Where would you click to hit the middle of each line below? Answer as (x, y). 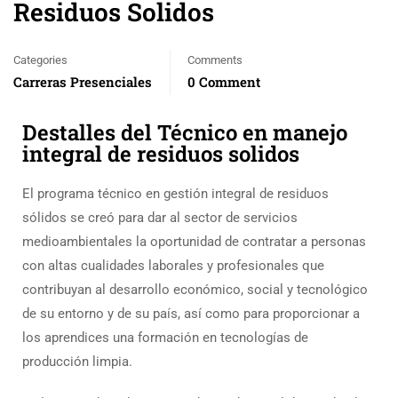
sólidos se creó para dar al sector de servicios (160, 218)
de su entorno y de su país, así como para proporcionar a (191, 314)
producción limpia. (77, 362)
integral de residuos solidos (161, 154)
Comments (215, 60)
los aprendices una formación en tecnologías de (165, 338)
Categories (40, 60)
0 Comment (224, 82)
